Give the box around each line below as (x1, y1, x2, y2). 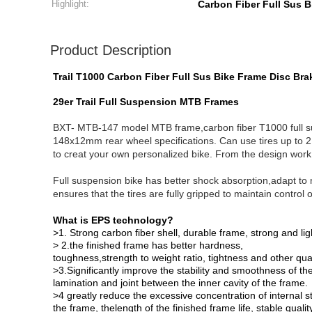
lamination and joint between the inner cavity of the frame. (53, 277, 308, 288)
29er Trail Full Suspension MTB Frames (53, 96, 239, 107)
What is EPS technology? (53, 214, 173, 226)
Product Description (50, 42, 171, 58)
